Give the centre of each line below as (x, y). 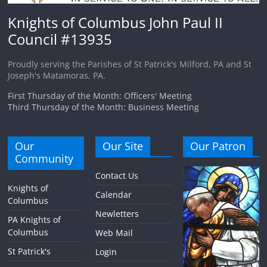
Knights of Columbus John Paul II (116, 22)
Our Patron (218, 146)
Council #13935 (60, 39)
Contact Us (117, 175)
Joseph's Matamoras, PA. (57, 75)
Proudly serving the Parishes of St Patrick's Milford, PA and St (130, 64)
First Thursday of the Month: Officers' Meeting (100, 95)
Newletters (117, 213)
